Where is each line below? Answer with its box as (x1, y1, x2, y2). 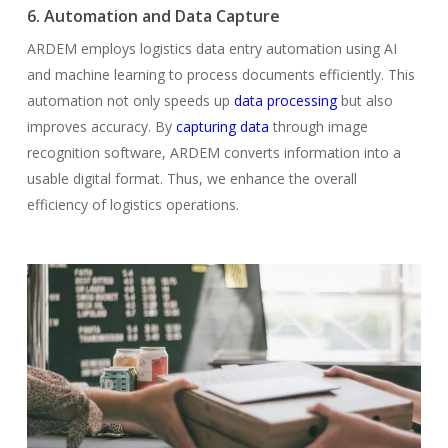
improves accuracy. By (26, 117, 172, 137)
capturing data (175, 117, 269, 137)
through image (272, 117, 368, 137)
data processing (233, 91, 337, 111)
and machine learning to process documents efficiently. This (26, 65, 415, 85)
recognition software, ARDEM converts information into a (26, 143, 401, 163)
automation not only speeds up (26, 91, 230, 111)
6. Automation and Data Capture (26, 5, 280, 28)
